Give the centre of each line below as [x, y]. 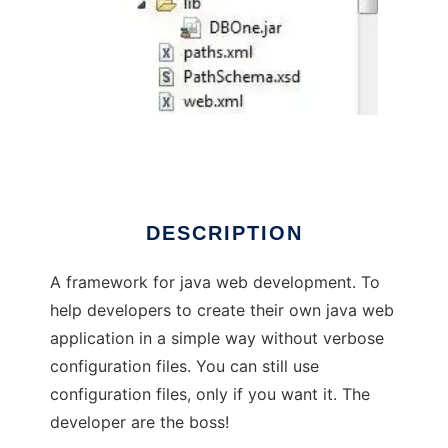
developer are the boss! [139, 422]
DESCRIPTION [224, 233]
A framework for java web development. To [215, 282]
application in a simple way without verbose [217, 338]
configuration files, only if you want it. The [210, 394]
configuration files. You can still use [184, 366]
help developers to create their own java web [222, 310]
